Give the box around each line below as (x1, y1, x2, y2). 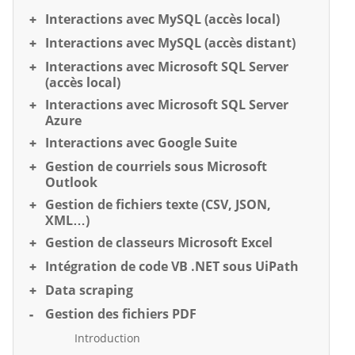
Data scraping (45, 281, 133, 299)
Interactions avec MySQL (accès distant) (45, 33, 296, 52)
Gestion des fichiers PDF (45, 304, 197, 323)
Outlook (45, 173, 97, 191)
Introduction (74, 330, 140, 345)
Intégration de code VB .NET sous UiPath (45, 257, 299, 275)
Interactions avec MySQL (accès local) (45, 10, 280, 28)
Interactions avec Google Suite (45, 133, 237, 151)
